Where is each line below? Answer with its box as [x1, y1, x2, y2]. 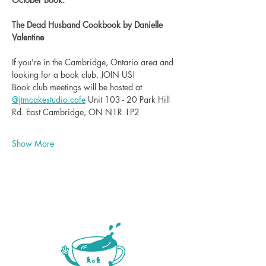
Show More [12, 137, 54, 149]
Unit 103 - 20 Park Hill [85, 93, 172, 105]
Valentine [12, 31, 44, 43]
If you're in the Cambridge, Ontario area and [12, 56, 176, 68]
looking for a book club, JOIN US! [12, 68, 135, 80]
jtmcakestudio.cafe [18, 93, 85, 105]
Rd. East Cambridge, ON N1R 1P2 [12, 106, 140, 118]
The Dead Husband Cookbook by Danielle [12, 18, 165, 30]
